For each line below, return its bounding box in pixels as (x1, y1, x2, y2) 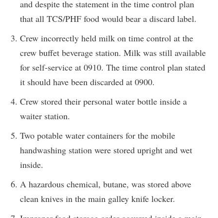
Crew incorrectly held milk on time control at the (20, 32, 193, 44)
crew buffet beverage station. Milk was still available (20, 46, 206, 58)
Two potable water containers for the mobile (20, 129, 175, 141)
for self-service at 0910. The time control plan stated (20, 61, 205, 73)
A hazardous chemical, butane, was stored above (20, 178, 191, 190)
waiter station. (20, 109, 70, 122)
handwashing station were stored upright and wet (20, 144, 192, 156)
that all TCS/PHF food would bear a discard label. (20, 12, 197, 24)
